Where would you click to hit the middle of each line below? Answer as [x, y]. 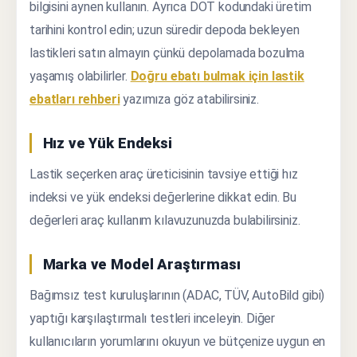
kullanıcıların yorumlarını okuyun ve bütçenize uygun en [178, 342]
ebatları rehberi [75, 100]
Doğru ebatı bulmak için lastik [217, 76]
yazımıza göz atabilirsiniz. [189, 100]
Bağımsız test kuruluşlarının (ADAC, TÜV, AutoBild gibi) [177, 296]
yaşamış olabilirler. [80, 76]
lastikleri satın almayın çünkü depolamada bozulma [167, 53]
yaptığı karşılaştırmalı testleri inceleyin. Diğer [153, 319]
